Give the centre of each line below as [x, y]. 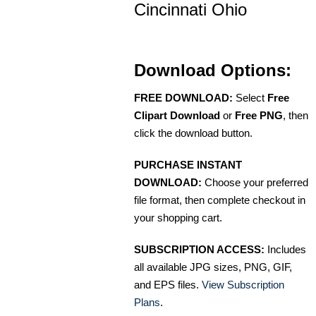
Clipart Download [177, 116]
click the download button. [193, 133]
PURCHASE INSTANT [188, 165]
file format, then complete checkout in [220, 200]
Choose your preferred [255, 183]
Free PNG [259, 116]
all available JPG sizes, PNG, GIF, [213, 267]
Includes [285, 250]
